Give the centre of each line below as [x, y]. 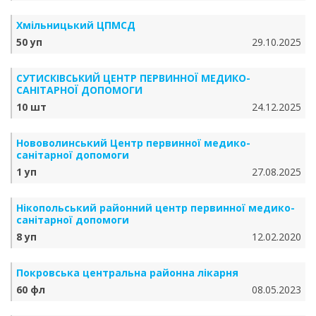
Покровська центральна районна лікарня [127, 273]
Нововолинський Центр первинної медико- [133, 143]
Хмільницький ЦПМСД [76, 25]
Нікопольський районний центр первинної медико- [156, 208]
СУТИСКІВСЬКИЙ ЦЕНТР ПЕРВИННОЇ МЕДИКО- [133, 78]
